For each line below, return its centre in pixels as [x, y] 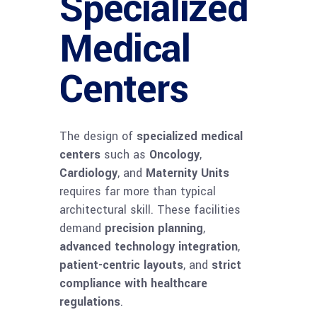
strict [226, 265]
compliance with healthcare [133, 284]
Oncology [174, 155]
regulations [90, 302]
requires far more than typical [138, 192]
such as [125, 155]
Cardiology [88, 173]
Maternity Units [188, 173]
